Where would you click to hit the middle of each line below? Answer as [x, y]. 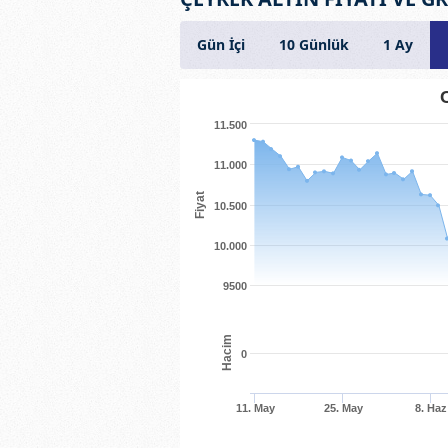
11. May [255, 407]
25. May [343, 407]
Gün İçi [220, 44]
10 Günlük [313, 44]
